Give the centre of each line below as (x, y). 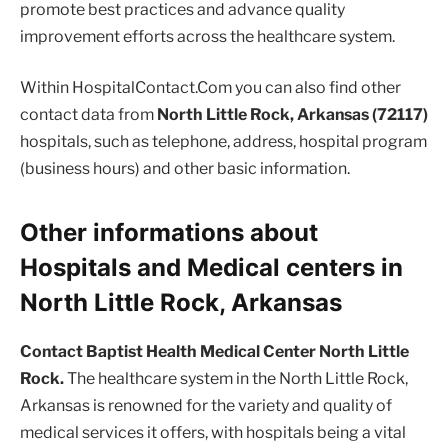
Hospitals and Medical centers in (211, 267)
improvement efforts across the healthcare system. (207, 36)
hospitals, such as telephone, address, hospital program (223, 142)
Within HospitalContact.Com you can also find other (210, 88)
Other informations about (169, 232)
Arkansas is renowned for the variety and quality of (206, 405)
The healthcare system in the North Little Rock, (236, 378)
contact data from (88, 115)
